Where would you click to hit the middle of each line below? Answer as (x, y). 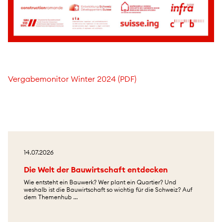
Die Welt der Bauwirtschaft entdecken (96, 170)
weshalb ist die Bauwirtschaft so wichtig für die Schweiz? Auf (108, 190)
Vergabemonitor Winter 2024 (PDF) (72, 79)
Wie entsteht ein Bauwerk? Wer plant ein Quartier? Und (100, 182)
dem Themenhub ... (51, 197)
